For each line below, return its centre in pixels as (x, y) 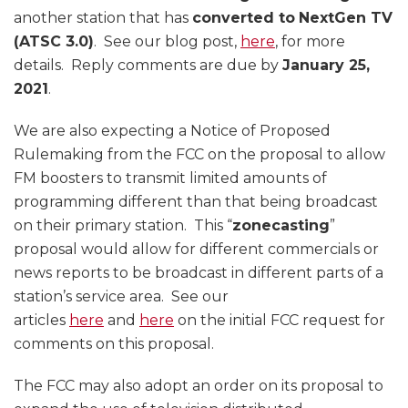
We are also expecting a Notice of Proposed (172, 131)
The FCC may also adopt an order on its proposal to (199, 386)
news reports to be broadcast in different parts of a (199, 273)
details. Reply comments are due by (148, 66)
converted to (244, 18)
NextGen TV (346, 18)
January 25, (326, 66)
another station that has (103, 18)
